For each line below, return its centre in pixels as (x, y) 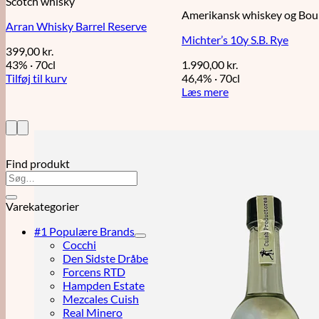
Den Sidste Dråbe (105, 258)
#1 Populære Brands (84, 231)
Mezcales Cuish (101, 299)
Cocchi (79, 245)
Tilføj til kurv (36, 78)
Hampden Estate (104, 286)
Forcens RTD (94, 272)
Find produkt (38, 164)
